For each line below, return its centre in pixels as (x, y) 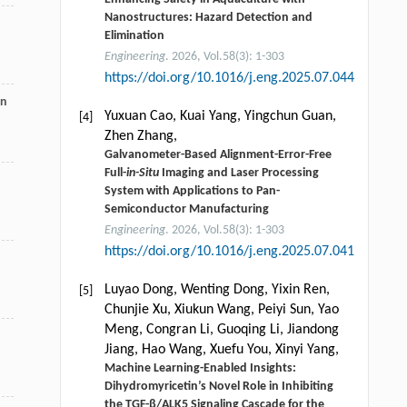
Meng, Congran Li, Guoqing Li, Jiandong (221, 329)
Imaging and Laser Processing (238, 173)
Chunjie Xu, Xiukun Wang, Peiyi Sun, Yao (221, 309)
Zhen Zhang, (140, 136)
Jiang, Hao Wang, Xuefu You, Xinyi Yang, (221, 349)
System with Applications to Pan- (192, 191)
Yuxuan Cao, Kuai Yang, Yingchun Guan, (220, 116)
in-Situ (142, 173)
